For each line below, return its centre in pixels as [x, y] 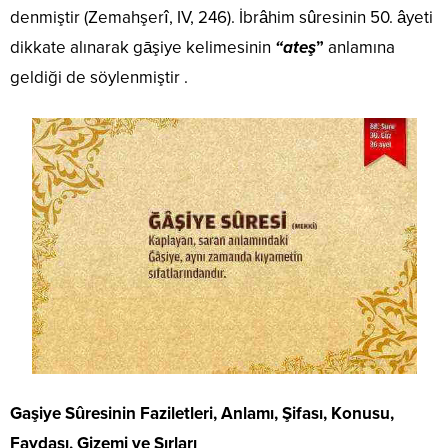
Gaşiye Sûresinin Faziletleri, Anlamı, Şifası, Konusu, [202, 414]
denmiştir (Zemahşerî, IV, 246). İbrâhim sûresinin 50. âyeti [221, 18]
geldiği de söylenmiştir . [99, 78]
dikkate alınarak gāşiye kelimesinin [142, 48]
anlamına [359, 48]
